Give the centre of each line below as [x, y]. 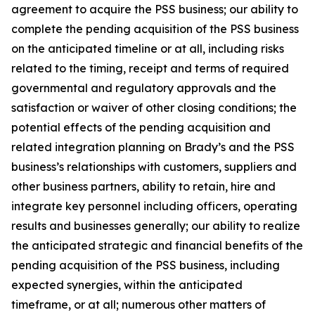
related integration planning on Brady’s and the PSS [153, 147]
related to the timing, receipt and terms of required [150, 68]
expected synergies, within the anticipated [127, 285]
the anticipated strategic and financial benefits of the [157, 245]
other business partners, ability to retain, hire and [143, 186]
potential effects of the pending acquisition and [141, 127]
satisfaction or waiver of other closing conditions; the [154, 108]
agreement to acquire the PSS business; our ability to [155, 9]
